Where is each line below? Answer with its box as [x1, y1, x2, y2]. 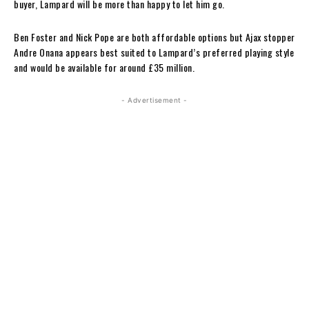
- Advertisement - [121, 95, 188, 104]
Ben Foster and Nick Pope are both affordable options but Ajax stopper [14, 29, 295, 44]
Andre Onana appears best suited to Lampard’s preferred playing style [14, 44, 294, 59]
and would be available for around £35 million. [14, 59, 195, 74]
